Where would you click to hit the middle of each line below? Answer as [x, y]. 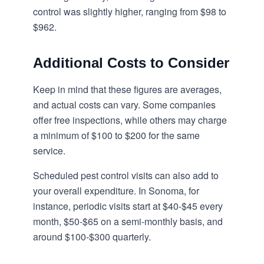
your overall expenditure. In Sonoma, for [116, 191]
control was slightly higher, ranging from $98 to [130, 11]
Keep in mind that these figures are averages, [127, 89]
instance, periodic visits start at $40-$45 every [128, 206]
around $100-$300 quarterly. [92, 237]
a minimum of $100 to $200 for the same [116, 135]
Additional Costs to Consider [131, 63]
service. [49, 151]
